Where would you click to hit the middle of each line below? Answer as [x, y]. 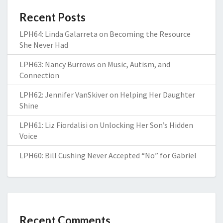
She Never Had [44, 45]
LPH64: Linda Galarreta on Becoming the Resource [105, 34]
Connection [39, 75]
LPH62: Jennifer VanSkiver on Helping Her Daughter [107, 95]
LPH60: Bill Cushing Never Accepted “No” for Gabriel [108, 156]
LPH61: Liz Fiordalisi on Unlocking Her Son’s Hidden [106, 125]
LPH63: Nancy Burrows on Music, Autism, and [95, 64]
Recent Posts [53, 17]
